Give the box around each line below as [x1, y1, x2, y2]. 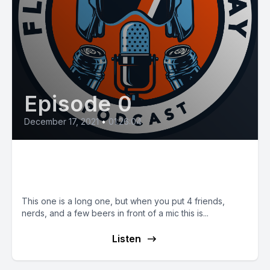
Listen [112, 233, 141, 245]
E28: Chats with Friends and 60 [22, 150, 238, 168]
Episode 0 [24, 90, 133, 117]
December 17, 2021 [24, 116, 99, 127]
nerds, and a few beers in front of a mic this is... [22, 208, 209, 218]
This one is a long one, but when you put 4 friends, [22, 196, 225, 206]
